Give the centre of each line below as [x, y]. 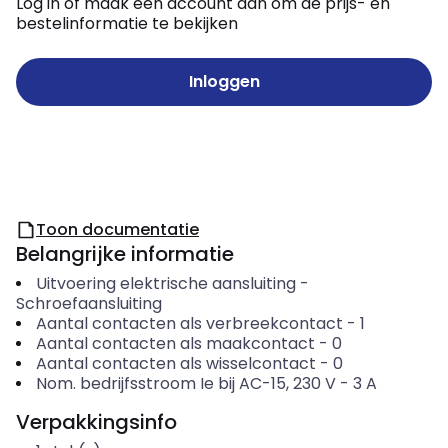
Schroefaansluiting [89, 303]
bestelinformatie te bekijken [127, 23]
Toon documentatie [117, 229]
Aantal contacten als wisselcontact [175, 363]
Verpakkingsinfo [96, 422]
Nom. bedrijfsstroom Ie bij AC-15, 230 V [185, 383]
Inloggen [224, 81]
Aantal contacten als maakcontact [175, 343]
